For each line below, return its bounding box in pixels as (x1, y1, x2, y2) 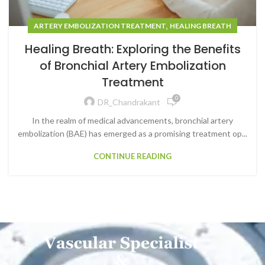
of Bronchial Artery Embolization (39, 57, 226, 74)
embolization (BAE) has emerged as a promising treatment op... (18, 128, 247, 138)
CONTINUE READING (93, 151, 172, 161)
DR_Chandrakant (98, 97, 160, 108)
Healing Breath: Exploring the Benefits (24, 40, 241, 57)
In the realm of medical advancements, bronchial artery (32, 115, 233, 125)
